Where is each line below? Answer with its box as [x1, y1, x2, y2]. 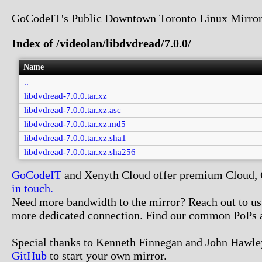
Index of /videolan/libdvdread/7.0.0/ [12, 37, 191, 50]
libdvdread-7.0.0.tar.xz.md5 [23, 119, 126, 129]
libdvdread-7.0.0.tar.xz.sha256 [23, 147, 136, 157]
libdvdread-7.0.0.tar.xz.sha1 [23, 133, 126, 143]
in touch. [12, 182, 53, 195]
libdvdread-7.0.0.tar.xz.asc [23, 105, 121, 115]
